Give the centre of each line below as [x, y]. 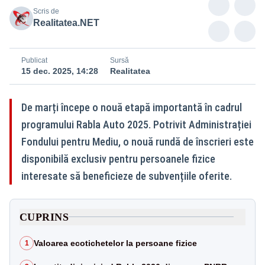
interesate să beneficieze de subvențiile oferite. [127, 176]
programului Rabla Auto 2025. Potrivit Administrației [136, 124]
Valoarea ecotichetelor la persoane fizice [115, 243]
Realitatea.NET [66, 22]
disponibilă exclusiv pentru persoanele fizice [118, 159]
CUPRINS [44, 217]
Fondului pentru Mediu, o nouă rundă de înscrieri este [138, 141]
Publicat [34, 60]
